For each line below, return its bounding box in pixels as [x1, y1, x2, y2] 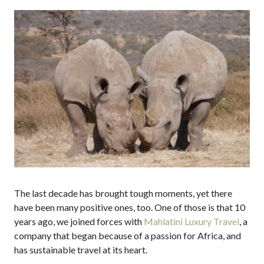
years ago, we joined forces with [14, 215, 144, 227]
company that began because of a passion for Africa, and [14, 229, 241, 241]
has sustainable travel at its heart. [14, 243, 147, 255]
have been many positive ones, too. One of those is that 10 [14, 201, 245, 213]
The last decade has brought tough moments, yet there [14, 187, 232, 199]
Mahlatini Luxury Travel [144, 215, 239, 227]
